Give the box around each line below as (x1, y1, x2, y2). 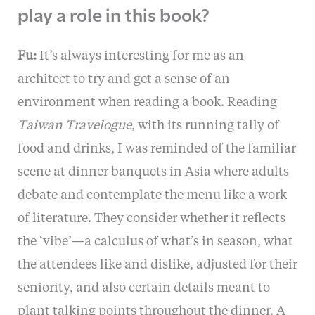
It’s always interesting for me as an (36, 49, 244, 63)
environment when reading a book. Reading (17, 96, 277, 109)
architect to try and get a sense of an (17, 72, 230, 86)
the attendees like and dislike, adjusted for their (17, 258, 297, 271)
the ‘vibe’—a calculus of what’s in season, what (17, 235, 293, 248)
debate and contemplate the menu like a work (17, 188, 287, 202)
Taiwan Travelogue (17, 119, 131, 132)
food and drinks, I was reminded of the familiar (17, 142, 296, 155)
